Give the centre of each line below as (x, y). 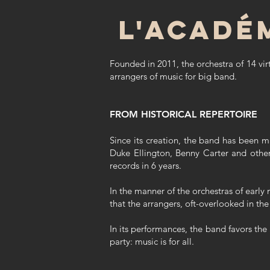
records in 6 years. (146, 165)
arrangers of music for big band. (173, 76)
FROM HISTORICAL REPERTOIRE (184, 114)
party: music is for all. (152, 241)
